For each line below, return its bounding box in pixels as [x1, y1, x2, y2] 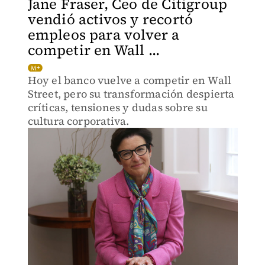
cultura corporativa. [27, 114, 130, 128]
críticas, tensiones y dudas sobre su [27, 100, 208, 115]
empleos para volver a [27, 25, 180, 44]
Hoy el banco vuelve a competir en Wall [27, 73, 232, 88]
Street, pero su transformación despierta [27, 86, 235, 101]
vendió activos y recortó [27, 9, 193, 29]
